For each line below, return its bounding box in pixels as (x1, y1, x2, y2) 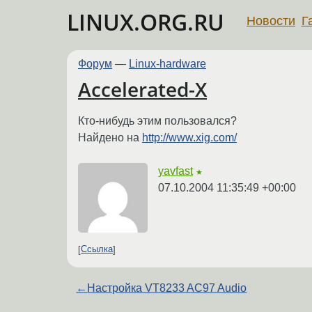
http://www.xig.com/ (142, 131, 237, 143)
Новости (247, 13, 295, 28)
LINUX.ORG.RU (67, 7, 224, 37)
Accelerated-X (78, 76, 207, 103)
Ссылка (81, 244, 113, 255)
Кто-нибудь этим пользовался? (78, 114, 237, 127)
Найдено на (78, 131, 142, 143)
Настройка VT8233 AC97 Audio (87, 281, 247, 294)
